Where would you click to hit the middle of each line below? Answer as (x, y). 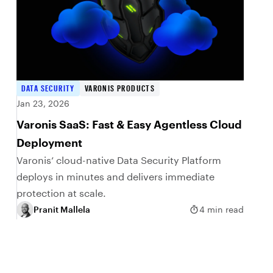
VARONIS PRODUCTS (120, 88)
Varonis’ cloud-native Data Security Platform (119, 160)
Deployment (49, 142)
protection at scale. (61, 193)
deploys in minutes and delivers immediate (115, 176)
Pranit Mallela (62, 210)
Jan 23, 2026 (43, 103)
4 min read (221, 210)
